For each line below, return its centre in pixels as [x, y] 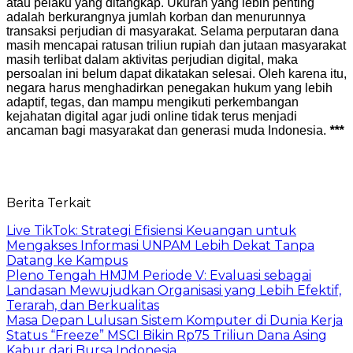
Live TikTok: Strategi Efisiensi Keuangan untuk [151, 230]
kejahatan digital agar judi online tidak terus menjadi [152, 116]
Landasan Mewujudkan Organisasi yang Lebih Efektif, [174, 290]
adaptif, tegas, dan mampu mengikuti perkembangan [152, 102]
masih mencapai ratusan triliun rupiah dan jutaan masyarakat [176, 45]
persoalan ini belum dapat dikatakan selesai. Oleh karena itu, [176, 73]
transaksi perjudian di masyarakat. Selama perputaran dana [173, 31]
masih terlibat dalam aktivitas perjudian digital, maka [152, 59]
